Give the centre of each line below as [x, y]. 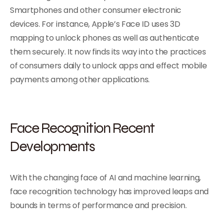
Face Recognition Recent [82, 128]
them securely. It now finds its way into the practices [108, 52]
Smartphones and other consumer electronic [96, 10]
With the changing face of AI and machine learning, [105, 178]
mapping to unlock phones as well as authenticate [105, 38]
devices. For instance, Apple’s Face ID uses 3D [95, 24]
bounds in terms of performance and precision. [98, 205]
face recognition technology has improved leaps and [109, 192]
